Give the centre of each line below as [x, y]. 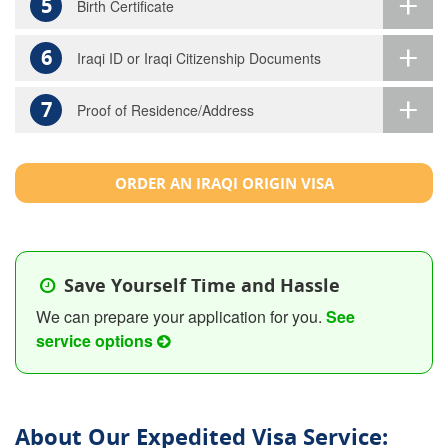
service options [96, 340]
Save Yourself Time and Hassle [200, 284]
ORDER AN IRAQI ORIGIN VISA [224, 183]
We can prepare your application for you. [181, 316]
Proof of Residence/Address [165, 110]
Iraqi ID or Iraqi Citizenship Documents [199, 58]
